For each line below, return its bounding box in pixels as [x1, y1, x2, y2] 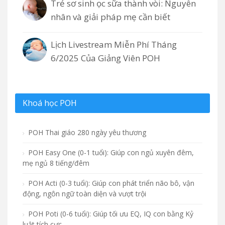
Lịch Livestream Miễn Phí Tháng [51, 39, 177, 51]
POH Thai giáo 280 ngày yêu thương [26, 128, 146, 138]
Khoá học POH [23, 97, 77, 109]
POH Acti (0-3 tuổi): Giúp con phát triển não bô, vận [26, 178, 194, 188]
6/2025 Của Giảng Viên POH [51, 52, 160, 64]
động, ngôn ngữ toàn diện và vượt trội [23, 189, 146, 199]
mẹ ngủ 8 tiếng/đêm [23, 158, 89, 168]
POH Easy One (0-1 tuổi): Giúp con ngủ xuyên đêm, [26, 148, 194, 158]
